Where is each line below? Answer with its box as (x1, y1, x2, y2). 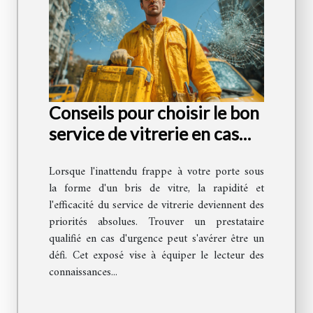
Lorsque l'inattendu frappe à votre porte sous (49, 162, 264, 182)
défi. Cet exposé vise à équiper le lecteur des (49, 246, 264, 266)
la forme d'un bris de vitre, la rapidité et (49, 179, 264, 199)
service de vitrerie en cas (49, 123, 239, 145)
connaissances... (49, 263, 117, 283)
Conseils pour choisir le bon (49, 102, 259, 124)
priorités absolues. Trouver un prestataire (49, 212, 264, 233)
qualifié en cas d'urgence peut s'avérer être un (49, 229, 264, 249)
